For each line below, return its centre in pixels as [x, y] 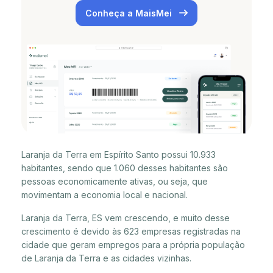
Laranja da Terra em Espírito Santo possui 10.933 [119, 154]
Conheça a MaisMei [130, 13]
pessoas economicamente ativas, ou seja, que [115, 181]
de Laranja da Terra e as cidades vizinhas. [106, 258]
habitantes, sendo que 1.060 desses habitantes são [125, 168]
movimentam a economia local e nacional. [105, 194]
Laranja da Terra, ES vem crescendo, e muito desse [126, 218]
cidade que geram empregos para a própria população [133, 244]
